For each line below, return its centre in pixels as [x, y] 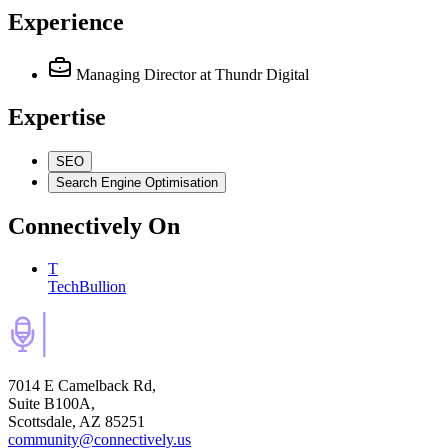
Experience [66, 22]
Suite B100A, [51, 403]
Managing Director [136, 75]
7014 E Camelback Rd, [82, 385]
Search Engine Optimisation [137, 182]
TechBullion [87, 286]
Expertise [57, 116]
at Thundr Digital [254, 75]
